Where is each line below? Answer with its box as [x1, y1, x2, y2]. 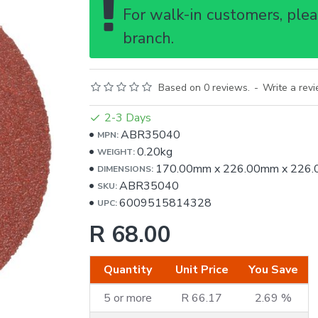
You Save [248, 262, 298, 278]
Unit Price [175, 262, 229, 278]
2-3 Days [104, 110, 151, 126]
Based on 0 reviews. [158, 81, 250, 94]
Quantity [103, 262, 152, 278]
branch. [122, 28, 174, 49]
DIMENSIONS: [97, 163, 153, 175]
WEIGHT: [97, 146, 135, 158]
